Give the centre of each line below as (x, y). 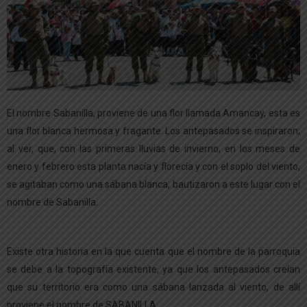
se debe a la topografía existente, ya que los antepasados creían (153, 269)
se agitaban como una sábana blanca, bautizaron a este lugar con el (153, 184)
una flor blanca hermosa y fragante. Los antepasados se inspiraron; (153, 131)
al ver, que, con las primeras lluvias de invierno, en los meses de (153, 148)
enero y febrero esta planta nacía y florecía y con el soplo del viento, (153, 166)
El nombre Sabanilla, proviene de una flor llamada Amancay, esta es (153, 113)
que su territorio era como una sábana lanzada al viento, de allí (153, 287)
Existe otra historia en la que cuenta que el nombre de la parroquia (153, 251)
